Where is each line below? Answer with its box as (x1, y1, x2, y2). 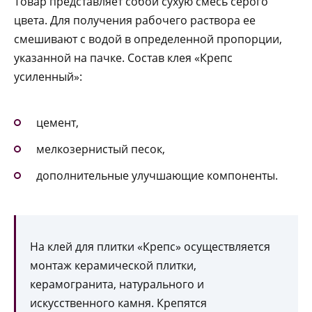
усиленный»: (14, 69, 82, 85)
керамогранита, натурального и (30, 276, 204, 292)
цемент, (36, 114, 79, 130)
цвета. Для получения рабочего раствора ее (14, 13, 256, 29)
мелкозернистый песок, (36, 141, 165, 157)
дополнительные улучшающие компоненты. (36, 167, 278, 183)
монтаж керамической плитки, (30, 258, 196, 274)
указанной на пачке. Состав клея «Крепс (14, 50, 233, 66)
